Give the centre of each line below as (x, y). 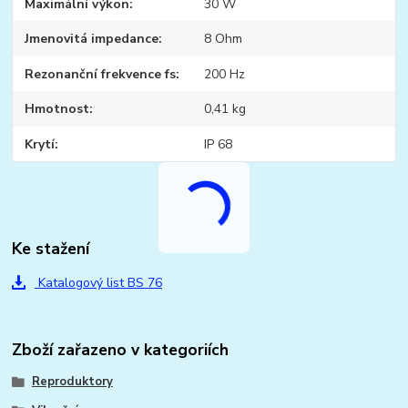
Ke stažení (51, 248)
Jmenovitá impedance (92, 39)
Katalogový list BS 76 (98, 282)
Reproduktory (72, 382)
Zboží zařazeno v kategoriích (121, 350)
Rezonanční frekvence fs (101, 74)
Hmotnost (57, 109)
